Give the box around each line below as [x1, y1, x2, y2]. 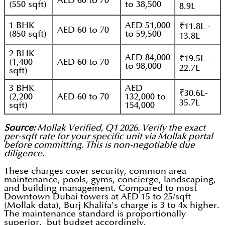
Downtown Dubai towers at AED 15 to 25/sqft [4, 192, 191, 201]
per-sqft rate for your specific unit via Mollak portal [4, 132, 213, 141]
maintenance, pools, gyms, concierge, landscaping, [4, 175, 216, 184]
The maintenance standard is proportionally [4, 209, 186, 218]
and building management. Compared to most [4, 184, 197, 193]
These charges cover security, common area [4, 167, 186, 176]
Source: [4, 124, 35, 133]
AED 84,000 [125, 53, 170, 62]
